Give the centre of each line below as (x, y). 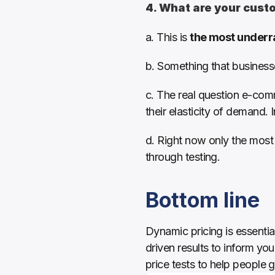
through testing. (184, 157)
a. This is (168, 37)
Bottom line (203, 200)
